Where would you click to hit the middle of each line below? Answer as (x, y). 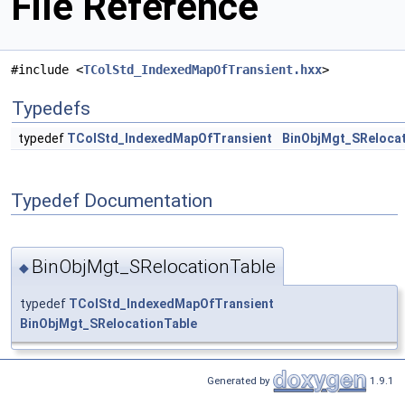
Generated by (240, 380)
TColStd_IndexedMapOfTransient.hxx (202, 70)
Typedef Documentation (112, 201)
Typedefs (51, 109)
